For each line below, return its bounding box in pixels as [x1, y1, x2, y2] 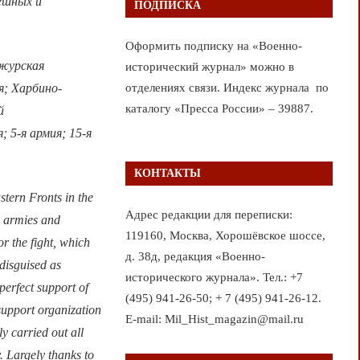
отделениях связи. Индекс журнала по [125, 81, 329, 95]
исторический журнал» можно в [125, 60, 294, 74]
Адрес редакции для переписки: [125, 207, 292, 221]
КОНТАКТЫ [133, 167, 201, 180]
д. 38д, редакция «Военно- [125, 249, 265, 263]
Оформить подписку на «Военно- [125, 39, 302, 53]
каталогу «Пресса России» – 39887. [125, 102, 313, 116]
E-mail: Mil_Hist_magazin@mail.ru [125, 312, 304, 325]
